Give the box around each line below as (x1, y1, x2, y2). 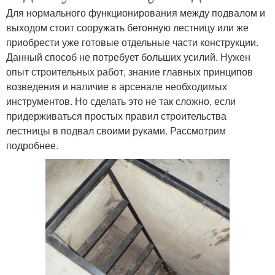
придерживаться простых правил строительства (6, 108, 227, 123)
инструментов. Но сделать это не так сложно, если (6, 93, 236, 108)
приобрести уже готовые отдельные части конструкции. (6, 34, 258, 49)
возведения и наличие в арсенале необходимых (6, 79, 227, 93)
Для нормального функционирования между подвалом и (6, 5, 265, 20)
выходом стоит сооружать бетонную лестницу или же (6, 20, 249, 34)
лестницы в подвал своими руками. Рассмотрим (6, 123, 226, 137)
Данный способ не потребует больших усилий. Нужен (6, 49, 250, 64)
